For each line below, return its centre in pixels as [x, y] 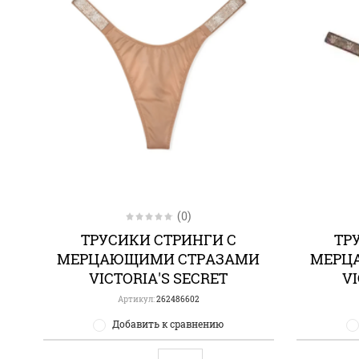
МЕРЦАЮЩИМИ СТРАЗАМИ [159, 259]
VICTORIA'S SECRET [159, 278]
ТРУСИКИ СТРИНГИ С [158, 240]
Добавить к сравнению [168, 324]
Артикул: [136, 300]
